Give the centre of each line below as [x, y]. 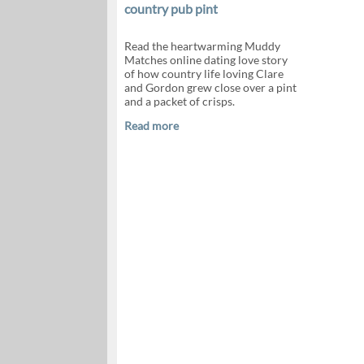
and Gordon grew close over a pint [210, 87]
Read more [151, 126]
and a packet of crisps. [179, 101]
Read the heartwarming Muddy [202, 46]
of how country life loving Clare [204, 74]
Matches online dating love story [206, 60]
